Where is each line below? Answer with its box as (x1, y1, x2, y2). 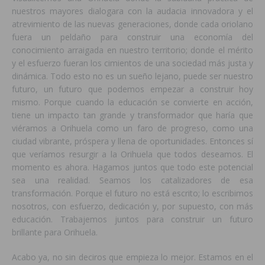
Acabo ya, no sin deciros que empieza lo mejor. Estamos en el (12, 251, 253, 263)
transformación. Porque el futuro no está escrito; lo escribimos (12, 188, 253, 199)
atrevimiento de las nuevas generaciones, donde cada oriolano (12, 18, 253, 30)
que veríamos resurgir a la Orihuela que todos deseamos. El (12, 148, 253, 160)
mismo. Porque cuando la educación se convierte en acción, (12, 96, 253, 108)
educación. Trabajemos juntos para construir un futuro (12, 214, 253, 225)
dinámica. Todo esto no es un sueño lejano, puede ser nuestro (12, 70, 253, 82)
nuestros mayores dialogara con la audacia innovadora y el (12, 5, 253, 17)
